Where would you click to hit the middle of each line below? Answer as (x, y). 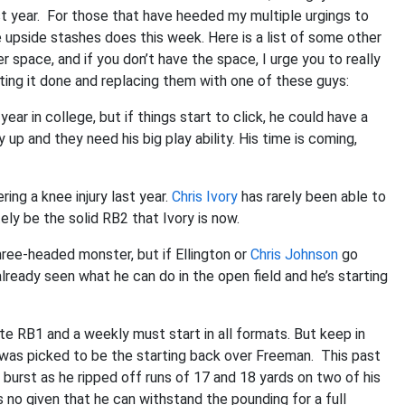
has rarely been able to (312, 197)
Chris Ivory (205, 197)
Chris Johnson (294, 254)
